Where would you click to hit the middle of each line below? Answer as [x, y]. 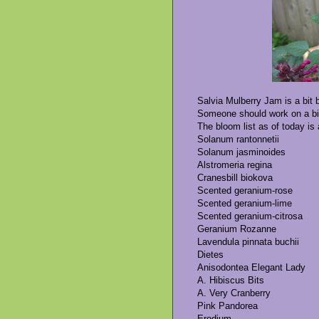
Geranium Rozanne [237, 229]
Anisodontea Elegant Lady [251, 268]
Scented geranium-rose [245, 191]
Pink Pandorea [228, 306]
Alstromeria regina [235, 165]
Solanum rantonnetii [238, 140]
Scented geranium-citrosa [250, 216]
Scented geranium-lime [245, 204]
